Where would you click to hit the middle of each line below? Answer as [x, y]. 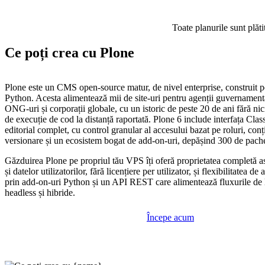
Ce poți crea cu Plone [70, 53]
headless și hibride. [40, 193]
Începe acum [170, 218]
